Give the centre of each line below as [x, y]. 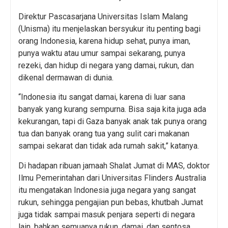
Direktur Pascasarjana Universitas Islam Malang [103, 16]
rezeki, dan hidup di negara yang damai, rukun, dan [106, 65]
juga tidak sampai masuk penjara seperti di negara [107, 214]
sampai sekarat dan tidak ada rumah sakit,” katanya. [109, 146]
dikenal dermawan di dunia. [66, 77]
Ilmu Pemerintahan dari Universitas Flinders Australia [112, 178]
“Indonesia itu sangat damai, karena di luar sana [102, 97]
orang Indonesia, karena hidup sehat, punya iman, [104, 41]
